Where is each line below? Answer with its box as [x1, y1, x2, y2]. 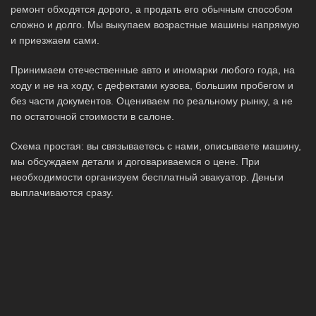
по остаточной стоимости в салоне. [11, 110, 174, 122]
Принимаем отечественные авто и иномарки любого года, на [11, 63, 295, 75]
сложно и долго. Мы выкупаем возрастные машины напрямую [11, 18, 300, 30]
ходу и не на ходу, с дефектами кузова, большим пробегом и [11, 79, 293, 91]
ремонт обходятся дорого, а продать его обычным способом [11, 3, 293, 15]
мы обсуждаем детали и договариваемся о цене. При [11, 155, 260, 167]
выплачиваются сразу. [11, 186, 114, 198]
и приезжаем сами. [11, 34, 99, 46]
